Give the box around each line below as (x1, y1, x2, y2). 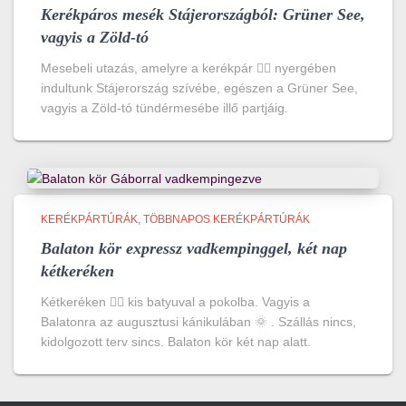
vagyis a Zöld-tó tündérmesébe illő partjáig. (41, 100, 288, 115)
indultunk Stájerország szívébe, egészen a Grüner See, (41, 80, 358, 95)
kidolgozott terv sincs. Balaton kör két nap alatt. (41, 333, 311, 349)
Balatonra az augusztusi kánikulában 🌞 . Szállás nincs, (41, 314, 356, 329)
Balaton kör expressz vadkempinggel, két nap (41, 238, 347, 257)
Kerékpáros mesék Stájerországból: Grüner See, (41, 5, 365, 24)
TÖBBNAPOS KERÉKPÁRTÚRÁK (143, 212, 310, 226)
